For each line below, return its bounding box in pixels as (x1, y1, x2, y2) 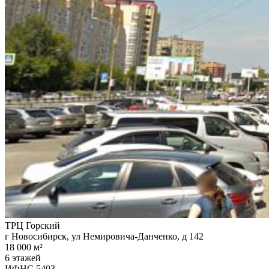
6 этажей (5, 252, 41, 263)
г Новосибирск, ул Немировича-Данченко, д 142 (5, 231, 204, 241)
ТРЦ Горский (5, 220, 60, 231)
